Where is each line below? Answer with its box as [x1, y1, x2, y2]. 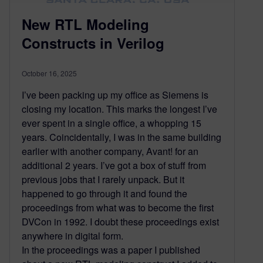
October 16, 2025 [22, 68, 77, 79]
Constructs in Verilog [22, 33, 164, 53]
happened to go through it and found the [22, 187, 187, 201]
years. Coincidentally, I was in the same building [22, 130, 221, 144]
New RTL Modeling [22, 14, 149, 35]
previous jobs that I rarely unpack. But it [22, 173, 184, 187]
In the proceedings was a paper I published [22, 243, 200, 257]
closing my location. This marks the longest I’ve [22, 102, 217, 116]
